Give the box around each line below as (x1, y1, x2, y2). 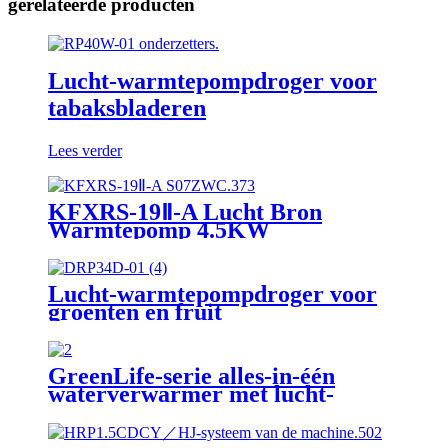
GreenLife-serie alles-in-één (48, 362, 335, 389)
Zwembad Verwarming (48, 252, 285, 279)
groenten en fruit (48, 298, 222, 325)
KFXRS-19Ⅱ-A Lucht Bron (48, 198, 322, 225)
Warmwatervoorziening (48, 234, 294, 261)
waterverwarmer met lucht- (48, 380, 334, 407)
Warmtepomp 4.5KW (48, 216, 270, 243)
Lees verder (48, 141, 122, 159)
